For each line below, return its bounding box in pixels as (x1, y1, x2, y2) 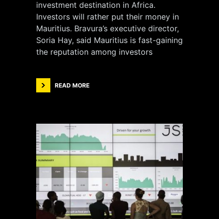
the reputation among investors (36, 47, 153, 57)
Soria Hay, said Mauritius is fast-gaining (36, 35, 183, 45)
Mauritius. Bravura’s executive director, (36, 23, 179, 33)
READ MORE (55, 82, 89, 89)
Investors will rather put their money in (36, 12, 179, 22)
